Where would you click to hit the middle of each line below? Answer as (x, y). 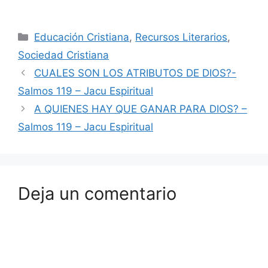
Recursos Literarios (182, 37)
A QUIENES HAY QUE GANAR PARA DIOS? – (141, 109)
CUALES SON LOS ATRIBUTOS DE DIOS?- (135, 73)
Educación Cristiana (82, 37)
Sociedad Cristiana (63, 55)
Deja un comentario (97, 193)
